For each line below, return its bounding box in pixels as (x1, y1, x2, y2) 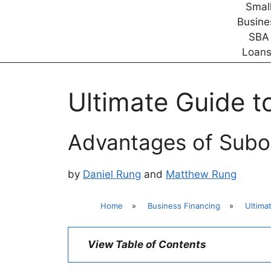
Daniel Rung (83, 168, 141, 180)
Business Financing (148, 201, 220, 211)
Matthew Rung (166, 168, 237, 180)
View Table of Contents (88, 238, 206, 250)
